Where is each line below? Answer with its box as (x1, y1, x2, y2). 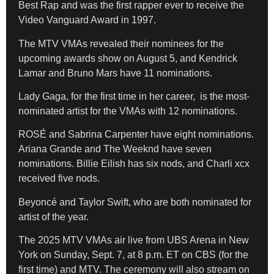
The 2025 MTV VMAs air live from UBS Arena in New (18, 235, 249, 246)
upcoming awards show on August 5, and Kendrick (18, 53, 237, 64)
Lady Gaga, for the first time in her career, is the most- (18, 91, 250, 102)
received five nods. (18, 173, 100, 184)
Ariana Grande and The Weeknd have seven (18, 144, 212, 155)
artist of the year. (18, 211, 89, 222)
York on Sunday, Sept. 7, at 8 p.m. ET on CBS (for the (18, 250, 248, 261)
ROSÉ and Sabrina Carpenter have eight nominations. (18, 129, 254, 140)
